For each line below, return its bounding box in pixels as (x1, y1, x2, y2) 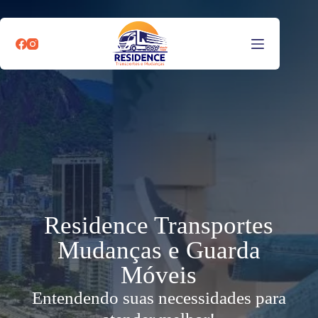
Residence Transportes (44, 212, 274, 239)
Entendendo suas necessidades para (31, 288, 286, 307)
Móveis (121, 261, 197, 289)
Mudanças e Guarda (57, 236, 261, 264)
